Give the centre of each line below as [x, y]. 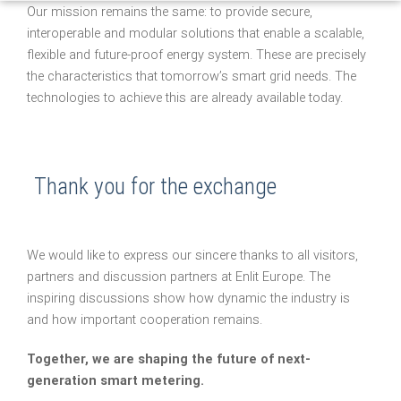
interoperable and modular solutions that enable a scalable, [196, 33]
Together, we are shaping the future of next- [169, 360]
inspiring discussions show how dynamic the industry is [188, 299]
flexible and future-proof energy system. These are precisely [196, 55]
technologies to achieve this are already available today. [185, 98]
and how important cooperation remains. [145, 320]
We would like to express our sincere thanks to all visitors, [192, 256]
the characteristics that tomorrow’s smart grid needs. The [192, 76]
